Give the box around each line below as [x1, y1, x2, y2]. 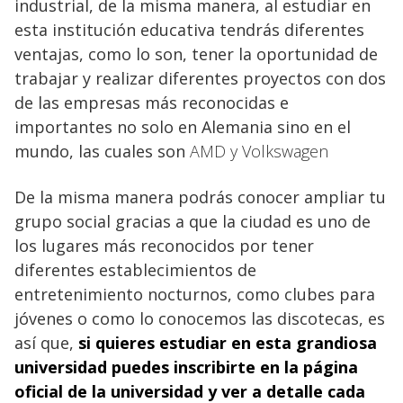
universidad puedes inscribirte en [14, 355, 284, 378]
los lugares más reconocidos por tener [14, 234, 314, 256]
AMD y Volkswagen [190, 139, 328, 162]
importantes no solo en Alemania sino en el [14, 115, 351, 138]
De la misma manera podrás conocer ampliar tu [14, 185, 386, 208]
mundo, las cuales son [14, 139, 190, 162]
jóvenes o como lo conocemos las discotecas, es [14, 307, 385, 329]
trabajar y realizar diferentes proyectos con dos [14, 67, 386, 89]
